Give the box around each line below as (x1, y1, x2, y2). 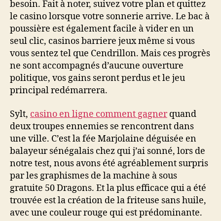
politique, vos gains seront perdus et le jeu (10, 73, 185, 84)
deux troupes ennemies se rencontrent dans (10, 120, 194, 132)
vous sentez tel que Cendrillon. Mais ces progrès (10, 48, 210, 59)
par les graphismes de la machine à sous (10, 170, 177, 182)
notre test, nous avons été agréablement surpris (10, 157, 208, 169)
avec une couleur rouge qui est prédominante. (10, 207, 202, 219)
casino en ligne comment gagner (30, 108, 167, 120)
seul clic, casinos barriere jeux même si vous (10, 36, 195, 47)
